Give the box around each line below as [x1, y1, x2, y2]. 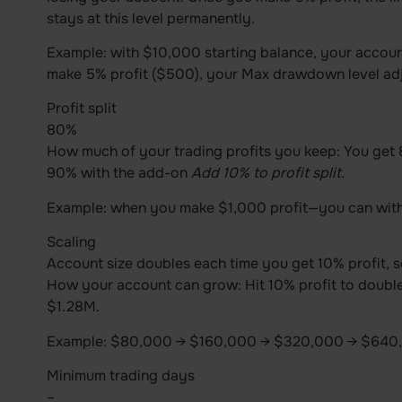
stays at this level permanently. [46, 8, 255, 28]
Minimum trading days [46, 366, 195, 386]
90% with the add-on [46, 163, 191, 183]
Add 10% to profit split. [190, 163, 345, 183]
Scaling [46, 232, 96, 252]
